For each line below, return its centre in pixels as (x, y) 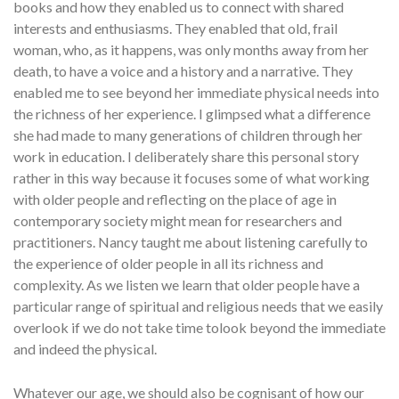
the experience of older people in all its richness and (168, 264)
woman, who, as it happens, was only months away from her (191, 50)
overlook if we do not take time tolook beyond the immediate (199, 328)
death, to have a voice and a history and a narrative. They (183, 71)
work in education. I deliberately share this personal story (186, 157)
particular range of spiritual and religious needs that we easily (198, 306)
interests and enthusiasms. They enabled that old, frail (175, 28)
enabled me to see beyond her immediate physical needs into (196, 93)
